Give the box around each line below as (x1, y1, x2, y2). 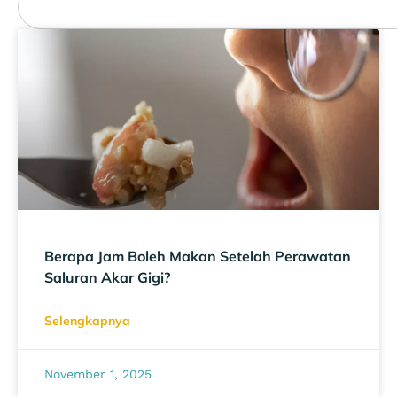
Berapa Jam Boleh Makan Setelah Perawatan (44, 246, 351, 265)
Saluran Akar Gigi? (44, 268, 170, 286)
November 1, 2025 (44, 366, 152, 381)
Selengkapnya (44, 312, 130, 329)
